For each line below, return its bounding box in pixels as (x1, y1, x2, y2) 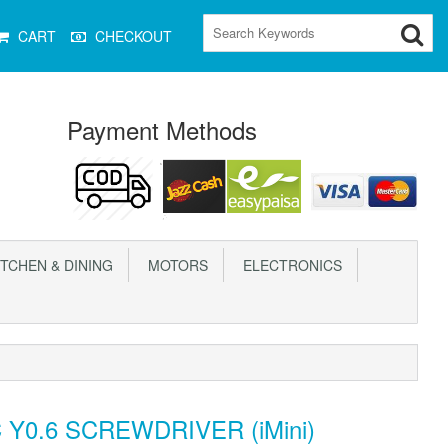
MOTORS (140, 255, 208, 275)
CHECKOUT (95, 26, 172, 46)
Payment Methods (67, 112, 257, 147)
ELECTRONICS (235, 255, 342, 275)
